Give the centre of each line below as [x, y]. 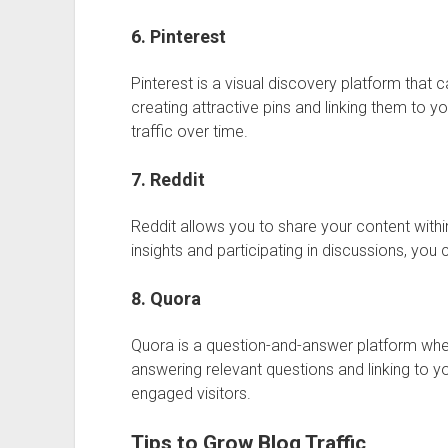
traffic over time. [189, 131]
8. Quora [165, 298]
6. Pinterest [178, 36]
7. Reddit [167, 179]
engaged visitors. [190, 393]
